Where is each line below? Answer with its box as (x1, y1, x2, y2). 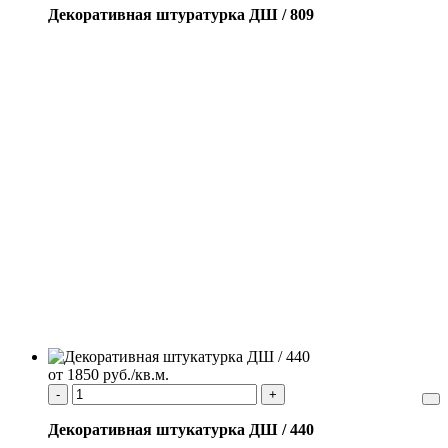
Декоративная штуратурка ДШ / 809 (48, 5, 314, 23)
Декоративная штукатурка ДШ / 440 (48, 420, 314, 438)
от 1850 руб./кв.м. (48, 365, 169, 383)
